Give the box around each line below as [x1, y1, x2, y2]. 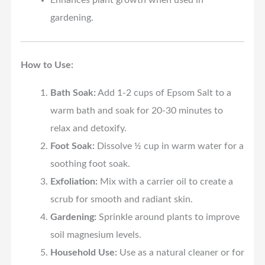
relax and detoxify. [50, 123, 127, 133]
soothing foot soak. [50, 159, 130, 169]
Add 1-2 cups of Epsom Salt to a [95, 88, 231, 98]
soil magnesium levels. [50, 230, 141, 240]
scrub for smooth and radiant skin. [50, 194, 193, 204]
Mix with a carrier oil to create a [97, 176, 233, 186]
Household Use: [50, 247, 117, 257]
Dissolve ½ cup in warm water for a [94, 141, 244, 151]
